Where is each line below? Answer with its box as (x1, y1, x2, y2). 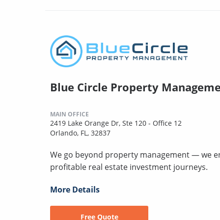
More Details (50, 184, 100, 195)
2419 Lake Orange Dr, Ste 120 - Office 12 (50, 118, 182, 128)
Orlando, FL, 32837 (50, 128, 110, 138)
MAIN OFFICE (50, 110, 89, 119)
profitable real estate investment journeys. (50, 162, 208, 173)
